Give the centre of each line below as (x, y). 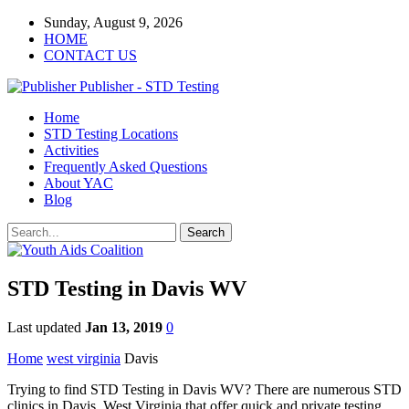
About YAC (79, 183)
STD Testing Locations (111, 134)
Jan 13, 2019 (124, 327)
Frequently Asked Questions (126, 167)
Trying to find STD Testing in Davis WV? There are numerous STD (204, 389)
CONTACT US (90, 55)
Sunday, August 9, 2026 (113, 22)
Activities (71, 150)
